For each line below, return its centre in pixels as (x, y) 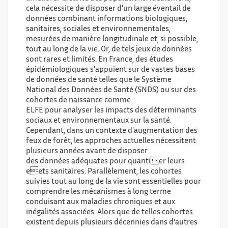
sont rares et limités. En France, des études (99, 60)
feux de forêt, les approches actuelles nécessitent (111, 141)
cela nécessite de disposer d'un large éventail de (108, 9)
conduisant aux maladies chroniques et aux (101, 202)
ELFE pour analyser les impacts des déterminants (111, 111)
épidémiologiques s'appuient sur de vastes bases (110, 70)
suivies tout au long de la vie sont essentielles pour (113, 182)
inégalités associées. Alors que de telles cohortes (109, 212)
